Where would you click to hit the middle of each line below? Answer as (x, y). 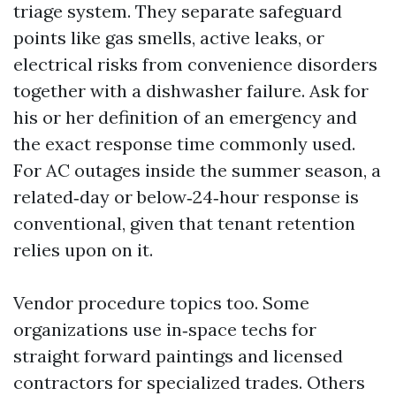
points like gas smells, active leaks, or (169, 38)
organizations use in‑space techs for (165, 329)
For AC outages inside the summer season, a (197, 170)
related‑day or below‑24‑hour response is (186, 197)
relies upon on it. (83, 250)
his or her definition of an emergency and (185, 117)
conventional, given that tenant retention (184, 223)
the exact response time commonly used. (184, 144)
